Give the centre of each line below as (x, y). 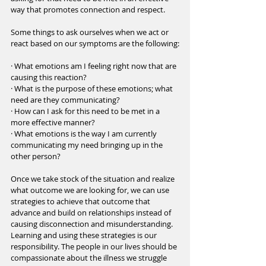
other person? (36, 156)
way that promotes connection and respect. (89, 10)
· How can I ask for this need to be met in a (86, 111)
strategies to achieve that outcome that (81, 202)
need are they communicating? (65, 100)
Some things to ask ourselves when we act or (91, 32)
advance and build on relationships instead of (92, 213)
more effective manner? (53, 123)
